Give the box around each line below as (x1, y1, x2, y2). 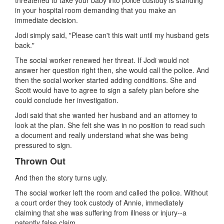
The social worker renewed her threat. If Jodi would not (15, 54, 189, 65)
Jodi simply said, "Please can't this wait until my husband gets (15, 29, 209, 40)
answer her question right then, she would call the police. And (15, 64, 209, 75)
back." (15, 39, 34, 50)
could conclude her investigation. (15, 94, 118, 105)
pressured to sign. (15, 139, 72, 150)
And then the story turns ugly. (15, 172, 107, 182)
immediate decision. (15, 14, 78, 25)
